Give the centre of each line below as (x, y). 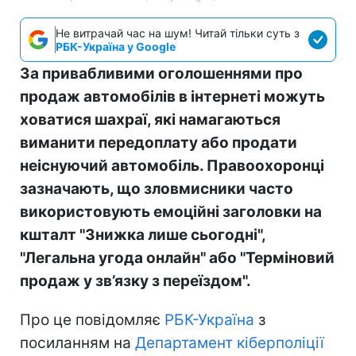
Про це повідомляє (92, 319)
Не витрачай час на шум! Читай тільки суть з (178, 33)
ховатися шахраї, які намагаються (150, 119)
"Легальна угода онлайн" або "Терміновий (177, 257)
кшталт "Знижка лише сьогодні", (143, 234)
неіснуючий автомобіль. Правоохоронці (172, 165)
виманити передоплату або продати (159, 142)
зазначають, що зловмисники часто (157, 188)
